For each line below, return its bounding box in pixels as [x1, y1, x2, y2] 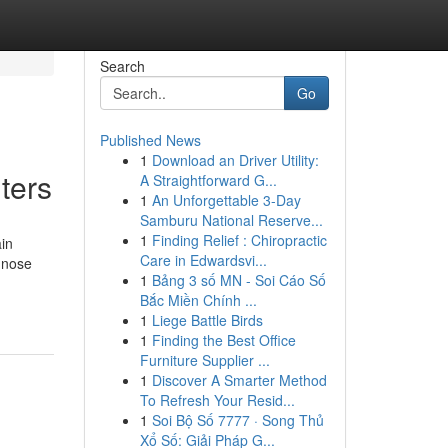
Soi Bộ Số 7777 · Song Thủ [151, 410, 324, 430]
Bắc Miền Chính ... [139, 290, 257, 310]
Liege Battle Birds [151, 310, 263, 330]
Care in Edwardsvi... [139, 250, 267, 270]
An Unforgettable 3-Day [151, 190, 301, 210]
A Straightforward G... [139, 170, 277, 190]
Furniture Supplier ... [139, 350, 270, 370]
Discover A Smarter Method [151, 370, 327, 390]
